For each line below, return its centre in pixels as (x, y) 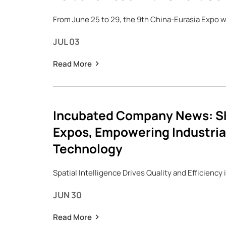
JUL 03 (66, 42)
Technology (88, 149)
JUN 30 (67, 195)
